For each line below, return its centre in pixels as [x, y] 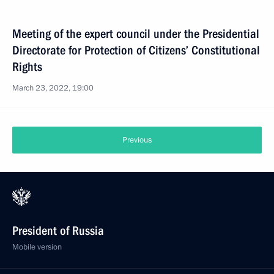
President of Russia [58, 231]
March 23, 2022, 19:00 [53, 88]
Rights [27, 67]
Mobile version [37, 247]
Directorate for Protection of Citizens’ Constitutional [136, 50]
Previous [137, 140]
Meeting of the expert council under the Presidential [136, 34]
